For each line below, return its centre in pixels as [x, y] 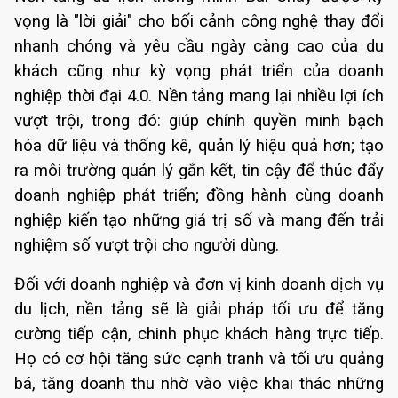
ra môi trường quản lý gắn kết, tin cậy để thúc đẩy [199, 171]
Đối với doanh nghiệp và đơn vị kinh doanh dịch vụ [199, 285]
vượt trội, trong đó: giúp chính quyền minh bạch [199, 121]
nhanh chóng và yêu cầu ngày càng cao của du [199, 47]
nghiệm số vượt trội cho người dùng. [149, 246]
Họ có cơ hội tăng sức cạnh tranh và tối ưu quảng [199, 359]
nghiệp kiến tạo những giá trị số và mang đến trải [199, 221]
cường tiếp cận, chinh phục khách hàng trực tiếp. [199, 334]
